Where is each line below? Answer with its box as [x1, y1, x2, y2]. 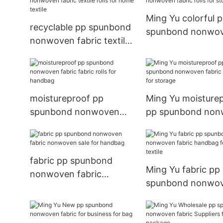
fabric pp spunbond [30, 155, 112, 166]
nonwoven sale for [30, 182, 109, 193]
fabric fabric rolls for [30, 120, 116, 131]
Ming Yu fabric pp [146, 164, 220, 175]
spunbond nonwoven [30, 107, 119, 117]
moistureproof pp [30, 93, 104, 104]
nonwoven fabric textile [30, 35, 130, 46]
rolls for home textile [30, 49, 117, 60]
